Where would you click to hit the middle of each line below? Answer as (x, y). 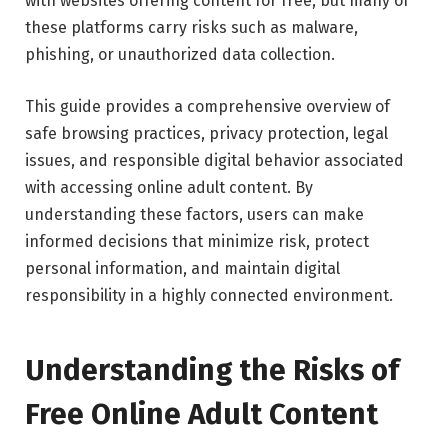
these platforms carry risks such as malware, (191, 27)
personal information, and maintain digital (182, 268)
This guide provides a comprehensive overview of (207, 106)
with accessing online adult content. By (169, 187)
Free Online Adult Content (201, 414)
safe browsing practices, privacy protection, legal (206, 133)
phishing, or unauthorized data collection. (180, 54)
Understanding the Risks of (212, 370)
